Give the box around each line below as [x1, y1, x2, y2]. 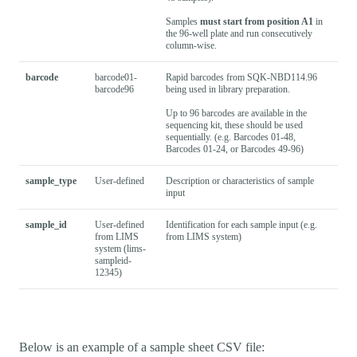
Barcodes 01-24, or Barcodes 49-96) [166, 143, 304, 155]
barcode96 [95, 84, 134, 96]
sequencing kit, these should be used [166, 120, 303, 131]
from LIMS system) [166, 231, 241, 243]
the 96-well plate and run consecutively [166, 28, 312, 40]
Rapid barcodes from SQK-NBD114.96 [166, 72, 317, 84]
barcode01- [95, 72, 137, 84]
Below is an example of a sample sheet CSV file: [19, 340, 265, 355]
